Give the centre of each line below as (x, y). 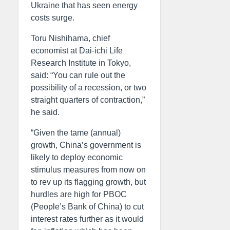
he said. (45, 112)
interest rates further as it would (87, 219)
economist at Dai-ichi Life (77, 51)
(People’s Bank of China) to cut (87, 207)
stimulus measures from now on (88, 170)
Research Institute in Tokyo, (81, 63)
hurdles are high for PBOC (79, 194)
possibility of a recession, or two (89, 88)
